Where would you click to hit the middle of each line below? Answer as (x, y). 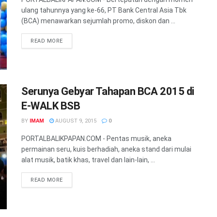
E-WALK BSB (51, 106)
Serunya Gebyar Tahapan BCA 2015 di (108, 92)
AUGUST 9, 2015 (75, 121)
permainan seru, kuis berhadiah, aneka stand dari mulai (106, 149)
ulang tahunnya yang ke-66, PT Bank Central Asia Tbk (104, 10)
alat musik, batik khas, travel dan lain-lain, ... (88, 160)
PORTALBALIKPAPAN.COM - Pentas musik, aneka (96, 139)
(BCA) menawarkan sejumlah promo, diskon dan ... (98, 21)
